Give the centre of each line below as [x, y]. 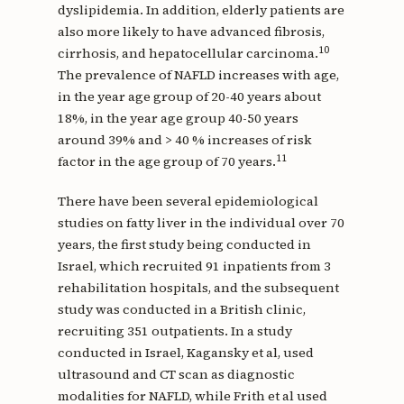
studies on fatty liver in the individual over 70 [201, 223]
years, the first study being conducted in [184, 245]
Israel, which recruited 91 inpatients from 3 [194, 266]
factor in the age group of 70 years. [166, 162]
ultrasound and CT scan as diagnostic [176, 375]
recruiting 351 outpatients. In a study [174, 331]
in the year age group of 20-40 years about [189, 97]
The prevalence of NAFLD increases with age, [198, 75]
